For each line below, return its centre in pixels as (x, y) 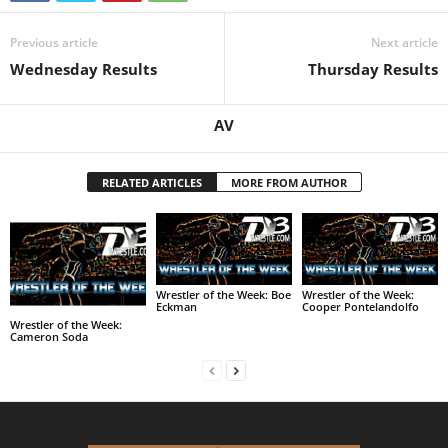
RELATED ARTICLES (151, 183)
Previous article (54, 43)
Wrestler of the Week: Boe (223, 294)
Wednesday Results (83, 69)
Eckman (176, 306)
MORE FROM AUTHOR (288, 183)
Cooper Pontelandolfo (360, 306)
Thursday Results (373, 69)
